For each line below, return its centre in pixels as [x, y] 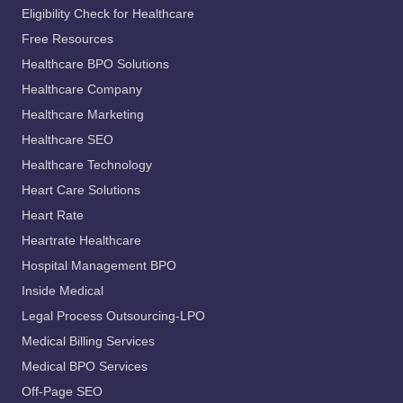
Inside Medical [63, 291]
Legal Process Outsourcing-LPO [113, 317]
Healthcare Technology [87, 166]
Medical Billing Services [88, 342]
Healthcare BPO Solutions [95, 65]
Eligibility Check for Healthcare [108, 14]
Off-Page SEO [62, 392]
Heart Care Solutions [81, 191]
